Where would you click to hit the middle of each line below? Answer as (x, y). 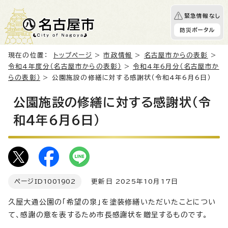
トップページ (73, 55)
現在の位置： (31, 55)
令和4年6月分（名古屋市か (176, 66)
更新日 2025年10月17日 (130, 181)
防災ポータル (197, 30)
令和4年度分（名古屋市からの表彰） (65, 66)
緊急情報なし (202, 16)
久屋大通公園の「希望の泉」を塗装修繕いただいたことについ (112, 202)
